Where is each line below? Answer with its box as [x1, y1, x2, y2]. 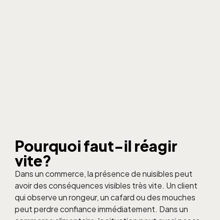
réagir [134, 137, 177, 156]
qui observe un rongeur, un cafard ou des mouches [15, 192, 195, 203]
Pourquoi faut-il [15, 137, 134, 156]
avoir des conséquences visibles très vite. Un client [15, 180, 197, 191]
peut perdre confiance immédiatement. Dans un [15, 204, 188, 215]
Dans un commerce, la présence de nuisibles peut [15, 168, 192, 179]
